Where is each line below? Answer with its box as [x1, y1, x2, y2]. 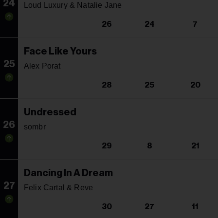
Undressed [24, 107, 76, 117]
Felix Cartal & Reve [24, 183, 93, 192]
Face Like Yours [24, 46, 97, 56]
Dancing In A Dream [24, 168, 113, 178]
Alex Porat [24, 61, 61, 70]
